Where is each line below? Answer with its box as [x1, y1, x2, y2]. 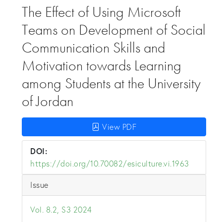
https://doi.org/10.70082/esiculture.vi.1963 [30, 159, 189, 169]
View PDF [102, 122, 136, 132]
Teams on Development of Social [22, 20, 206, 40]
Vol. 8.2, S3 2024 [30, 205, 92, 215]
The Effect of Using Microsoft [22, 2, 181, 22]
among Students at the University [22, 74, 201, 93]
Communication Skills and [22, 38, 165, 57]
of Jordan [22, 92, 73, 111]
